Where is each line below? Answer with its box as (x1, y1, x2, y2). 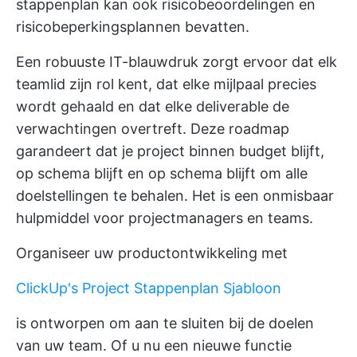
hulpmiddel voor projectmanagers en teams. (16, 209, 313, 226)
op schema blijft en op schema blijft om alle (16, 164, 308, 182)
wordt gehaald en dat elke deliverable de (16, 97, 289, 115)
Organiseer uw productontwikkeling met (16, 244, 288, 261)
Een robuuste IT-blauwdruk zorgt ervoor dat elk (16, 53, 337, 70)
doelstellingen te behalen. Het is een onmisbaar (16, 186, 334, 204)
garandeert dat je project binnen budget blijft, (16, 142, 324, 159)
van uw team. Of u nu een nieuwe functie (16, 336, 292, 354)
